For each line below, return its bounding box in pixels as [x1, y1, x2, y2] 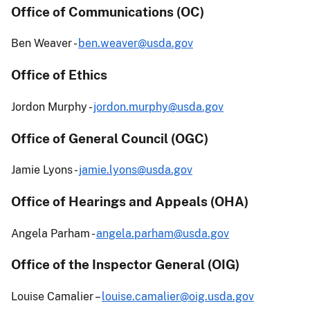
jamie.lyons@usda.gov [79, 163, 192, 177]
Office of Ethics [11, 67, 107, 83]
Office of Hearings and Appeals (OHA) [11, 194, 248, 210]
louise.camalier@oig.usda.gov [102, 290, 254, 304]
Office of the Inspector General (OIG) [11, 257, 239, 273]
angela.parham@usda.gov [96, 226, 229, 240]
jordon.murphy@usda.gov [93, 100, 224, 113]
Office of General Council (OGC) [11, 130, 208, 146]
